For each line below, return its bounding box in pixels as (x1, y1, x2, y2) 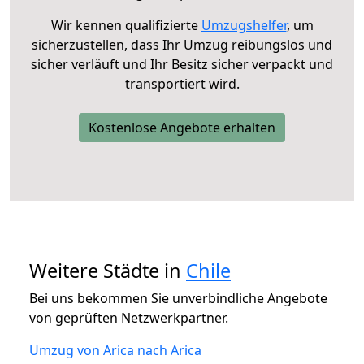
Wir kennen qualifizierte (50, 15, 201, 34)
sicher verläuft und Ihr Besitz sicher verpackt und (31, 54, 333, 73)
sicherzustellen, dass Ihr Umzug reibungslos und (32, 35, 332, 54)
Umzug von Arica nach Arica (29, 340, 201, 359)
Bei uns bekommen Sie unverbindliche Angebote (29, 288, 327, 307)
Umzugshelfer (201, 15, 287, 34)
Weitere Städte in (29, 257, 186, 284)
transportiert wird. (124, 74, 240, 93)
